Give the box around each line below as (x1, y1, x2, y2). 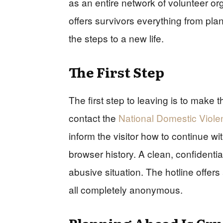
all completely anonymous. (69, 182, 183, 196)
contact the (69, 111, 118, 124)
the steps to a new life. (69, 31, 164, 45)
